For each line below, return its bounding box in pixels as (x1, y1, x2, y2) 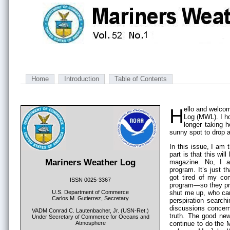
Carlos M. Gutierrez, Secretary (52, 195, 129, 201)
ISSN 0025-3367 (70, 177, 111, 183)
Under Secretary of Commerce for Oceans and (31, 214, 149, 220)
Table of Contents (114, 75, 167, 83)
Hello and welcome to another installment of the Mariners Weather (169, 105, 184, 127)
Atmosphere (75, 220, 106, 226)
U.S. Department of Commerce (52, 189, 129, 195)
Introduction (64, 75, 99, 83)
